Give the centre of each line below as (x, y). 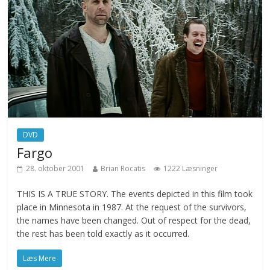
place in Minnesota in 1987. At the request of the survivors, (132, 207)
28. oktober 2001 (55, 168)
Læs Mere (40, 258)
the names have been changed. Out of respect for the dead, (134, 220)
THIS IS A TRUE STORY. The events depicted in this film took (135, 193)
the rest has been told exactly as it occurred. (103, 233)
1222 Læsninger (191, 168)
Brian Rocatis (123, 168)
